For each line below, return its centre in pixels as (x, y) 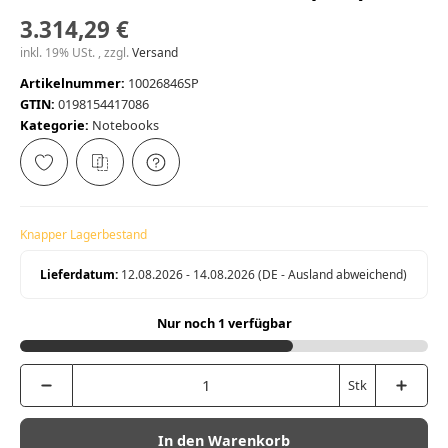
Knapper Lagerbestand (83, 235)
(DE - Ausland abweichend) (333, 275)
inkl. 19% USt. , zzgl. (76, 53)
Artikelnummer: (72, 83)
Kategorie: (56, 125)
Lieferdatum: (79, 275)
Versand (155, 53)
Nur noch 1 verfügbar (224, 323)
